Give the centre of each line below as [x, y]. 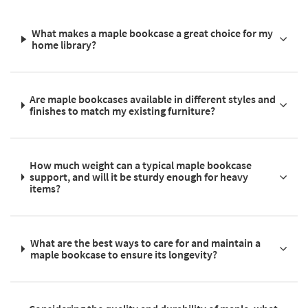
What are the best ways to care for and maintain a [145, 243]
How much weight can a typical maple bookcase [140, 165]
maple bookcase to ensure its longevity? [123, 255]
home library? [64, 45]
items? [45, 189]
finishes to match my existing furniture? [123, 111]
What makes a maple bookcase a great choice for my [152, 33]
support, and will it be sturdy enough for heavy [139, 177]
